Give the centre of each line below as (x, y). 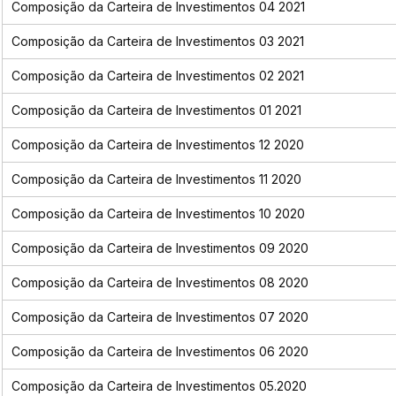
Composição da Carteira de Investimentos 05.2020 (159, 386)
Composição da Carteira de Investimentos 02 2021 (157, 76)
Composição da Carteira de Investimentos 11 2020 (156, 179)
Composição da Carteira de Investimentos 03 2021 (157, 42)
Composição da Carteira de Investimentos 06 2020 (160, 352)
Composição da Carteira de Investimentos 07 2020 (160, 317)
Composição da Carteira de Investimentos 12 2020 (157, 145)
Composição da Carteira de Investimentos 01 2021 (156, 110)
